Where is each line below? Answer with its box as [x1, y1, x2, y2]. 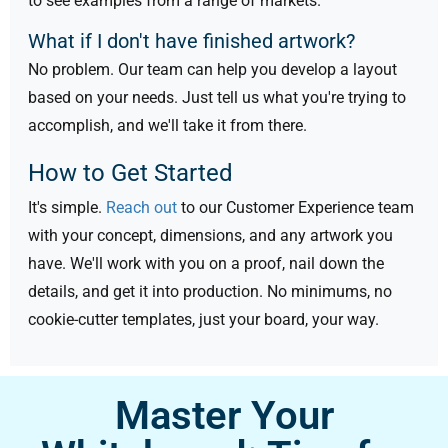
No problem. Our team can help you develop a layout [28, 60, 397, 80]
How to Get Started [28, 159, 233, 188]
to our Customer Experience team [177, 197, 414, 217]
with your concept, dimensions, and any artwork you [28, 225, 393, 245]
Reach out [106, 197, 177, 217]
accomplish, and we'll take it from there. [28, 116, 307, 136]
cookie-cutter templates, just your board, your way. [28, 309, 379, 329]
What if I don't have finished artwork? [28, 29, 360, 54]
